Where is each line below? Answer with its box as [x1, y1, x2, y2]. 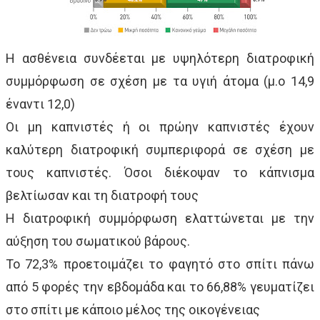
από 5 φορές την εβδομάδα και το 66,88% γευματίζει [6, 279, 314, 294]
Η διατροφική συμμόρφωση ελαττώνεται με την [6, 210, 314, 226]
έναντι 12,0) [6, 96, 75, 111]
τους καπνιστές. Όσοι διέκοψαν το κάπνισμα [6, 164, 314, 180]
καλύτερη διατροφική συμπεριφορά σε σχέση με [6, 141, 314, 157]
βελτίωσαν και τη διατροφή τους [6, 187, 199, 203]
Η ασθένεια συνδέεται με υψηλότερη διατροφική [6, 50, 314, 66]
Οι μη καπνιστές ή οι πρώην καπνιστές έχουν [6, 119, 314, 134]
